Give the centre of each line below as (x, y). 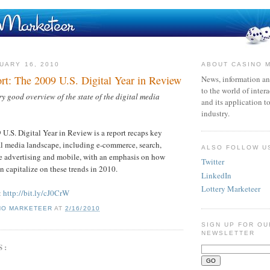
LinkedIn (216, 175)
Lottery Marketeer (231, 188)
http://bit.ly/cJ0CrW (36, 193)
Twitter (213, 162)
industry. (215, 113)
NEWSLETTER (228, 233)
